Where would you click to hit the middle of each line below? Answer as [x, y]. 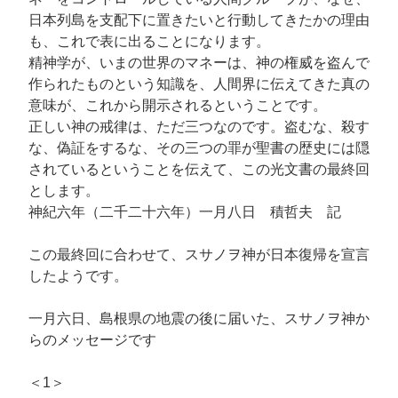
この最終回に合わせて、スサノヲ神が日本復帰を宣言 [199, 255]
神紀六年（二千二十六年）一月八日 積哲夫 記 [185, 212]
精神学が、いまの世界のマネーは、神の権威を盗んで [199, 63]
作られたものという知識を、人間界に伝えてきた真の [199, 84]
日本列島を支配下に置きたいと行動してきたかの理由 [199, 20]
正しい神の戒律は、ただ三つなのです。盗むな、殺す [199, 127]
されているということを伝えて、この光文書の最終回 [199, 170]
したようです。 [78, 276]
